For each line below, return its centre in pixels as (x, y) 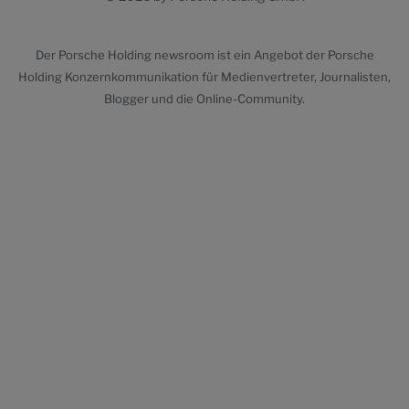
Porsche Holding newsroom (136, 55)
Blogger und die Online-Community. (204, 99)
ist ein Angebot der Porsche (294, 55)
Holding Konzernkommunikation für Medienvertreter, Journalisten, (204, 77)
